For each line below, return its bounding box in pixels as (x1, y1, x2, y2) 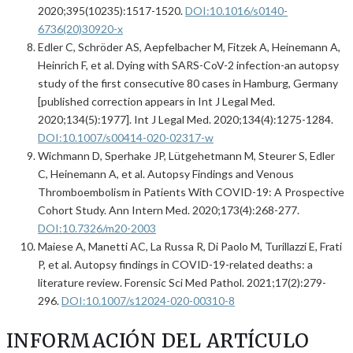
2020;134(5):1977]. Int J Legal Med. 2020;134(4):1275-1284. (38, 113, 333, 127)
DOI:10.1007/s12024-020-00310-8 (61, 294, 235, 308)
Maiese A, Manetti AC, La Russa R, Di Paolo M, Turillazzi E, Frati (38, 240, 342, 254)
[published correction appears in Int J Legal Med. (38, 95, 275, 109)
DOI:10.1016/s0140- (185, 4, 288, 18)
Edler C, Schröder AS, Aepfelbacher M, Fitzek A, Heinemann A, (38, 40, 340, 54)
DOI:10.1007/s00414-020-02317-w (38, 131, 214, 145)
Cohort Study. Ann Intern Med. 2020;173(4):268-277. (38, 203, 299, 217)
